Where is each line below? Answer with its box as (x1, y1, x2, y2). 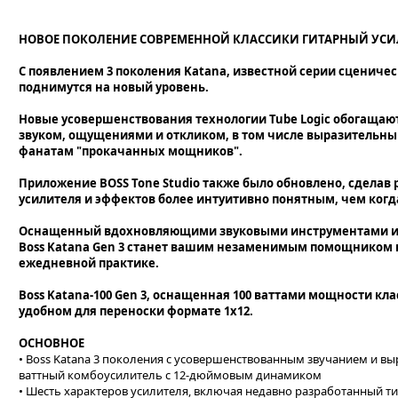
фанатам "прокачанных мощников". (19, 143, 243, 159)
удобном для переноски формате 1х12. (19, 303, 253, 319)
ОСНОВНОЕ (19, 335, 84, 351)
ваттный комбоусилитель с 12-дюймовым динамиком (19, 367, 322, 383)
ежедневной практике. (19, 255, 159, 271)
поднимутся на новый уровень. (19, 79, 209, 95)
